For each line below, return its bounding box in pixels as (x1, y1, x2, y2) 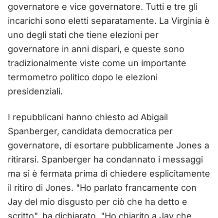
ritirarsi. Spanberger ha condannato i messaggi (8, 154, 203, 164)
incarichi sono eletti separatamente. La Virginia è (8, 15, 210, 26)
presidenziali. (8, 86, 63, 96)
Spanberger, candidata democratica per (8, 126, 173, 136)
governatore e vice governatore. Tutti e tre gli (8, 1, 198, 12)
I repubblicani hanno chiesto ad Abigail (8, 111, 168, 122)
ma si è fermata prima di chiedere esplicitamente (8, 168, 210, 179)
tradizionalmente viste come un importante (8, 57, 186, 68)
